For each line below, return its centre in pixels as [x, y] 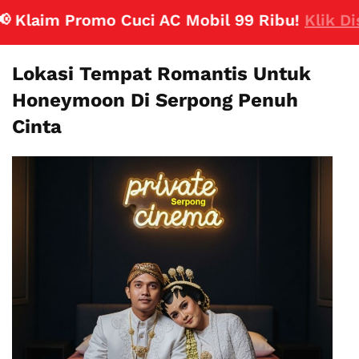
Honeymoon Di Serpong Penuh [155, 100]
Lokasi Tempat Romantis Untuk [161, 74]
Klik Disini [313, 20]
